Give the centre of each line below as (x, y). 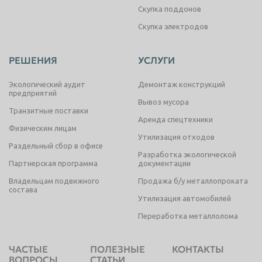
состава (23, 189)
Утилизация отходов (176, 137)
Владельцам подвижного (54, 181)
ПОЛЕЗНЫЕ (118, 249)
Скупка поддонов (170, 9)
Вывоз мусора (163, 102)
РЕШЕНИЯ (33, 60)
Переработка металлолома (188, 216)
